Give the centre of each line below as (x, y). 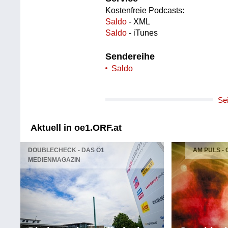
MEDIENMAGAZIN (54, 160)
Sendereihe (130, 57)
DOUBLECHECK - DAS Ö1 (66, 150)
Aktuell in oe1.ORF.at (76, 127)
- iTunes (142, 33)
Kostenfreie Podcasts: (145, 11)
